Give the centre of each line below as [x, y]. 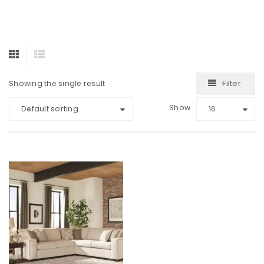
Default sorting [50, 109]
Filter [232, 83]
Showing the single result [57, 83]
